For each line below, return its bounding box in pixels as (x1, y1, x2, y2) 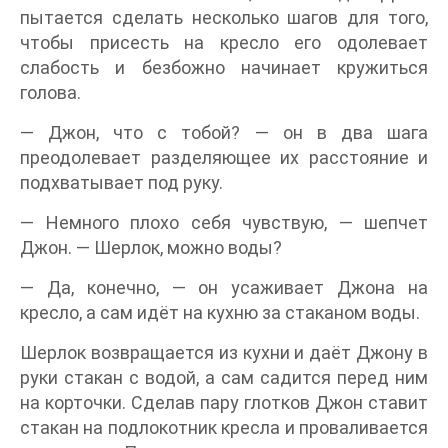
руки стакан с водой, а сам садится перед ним (20, 367, 428, 388)
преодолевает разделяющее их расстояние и (20, 147, 428, 168)
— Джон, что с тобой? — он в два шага (20, 122, 428, 143)
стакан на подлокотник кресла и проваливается (20, 417, 428, 438)
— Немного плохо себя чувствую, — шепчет (20, 212, 428, 233)
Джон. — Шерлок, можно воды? (20, 237, 282, 258)
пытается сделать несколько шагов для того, (20, 7, 428, 28)
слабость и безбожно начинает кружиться (20, 57, 428, 78)
